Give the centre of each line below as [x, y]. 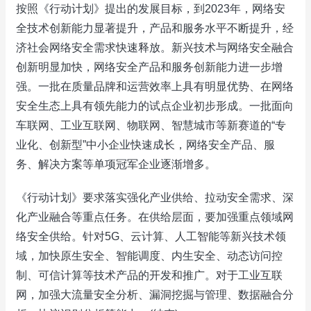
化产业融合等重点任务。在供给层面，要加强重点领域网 [155, 217]
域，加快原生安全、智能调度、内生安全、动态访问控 [149, 256]
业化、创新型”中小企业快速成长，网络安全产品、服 [145, 145]
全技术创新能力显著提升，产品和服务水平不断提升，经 [155, 28]
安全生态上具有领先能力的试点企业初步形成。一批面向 [155, 106]
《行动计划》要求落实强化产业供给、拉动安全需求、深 [155, 197]
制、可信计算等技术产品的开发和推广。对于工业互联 [149, 275]
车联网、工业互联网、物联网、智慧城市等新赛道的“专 [151, 125]
